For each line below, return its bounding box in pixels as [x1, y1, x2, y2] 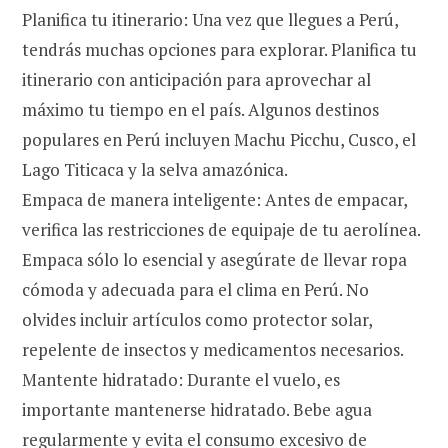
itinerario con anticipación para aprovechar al [22, 67, 371, 91]
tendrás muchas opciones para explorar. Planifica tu [22, 37, 417, 61]
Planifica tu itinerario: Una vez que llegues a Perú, [22, 7, 398, 31]
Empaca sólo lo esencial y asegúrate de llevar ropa [22, 247, 407, 271]
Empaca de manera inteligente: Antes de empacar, [22, 187, 407, 211]
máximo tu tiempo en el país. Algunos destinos [22, 97, 379, 121]
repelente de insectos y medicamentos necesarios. [22, 337, 404, 361]
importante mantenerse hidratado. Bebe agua [22, 397, 372, 421]
